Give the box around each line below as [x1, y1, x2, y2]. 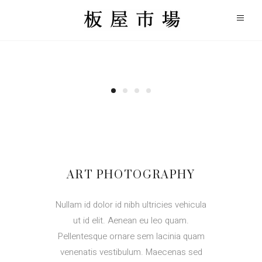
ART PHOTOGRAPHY [67, 167, 195, 182]
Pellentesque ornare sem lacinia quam [57, 229, 205, 243]
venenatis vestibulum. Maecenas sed [60, 245, 202, 258]
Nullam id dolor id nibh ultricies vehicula [56, 198, 206, 211]
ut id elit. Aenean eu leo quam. [73, 213, 189, 227]
